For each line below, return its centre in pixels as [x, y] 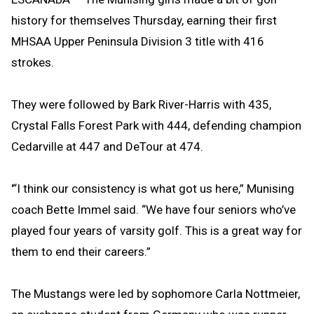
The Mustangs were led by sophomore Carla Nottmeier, [156, 293]
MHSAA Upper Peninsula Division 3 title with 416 [138, 41]
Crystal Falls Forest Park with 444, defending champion [156, 125]
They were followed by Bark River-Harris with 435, [141, 104]
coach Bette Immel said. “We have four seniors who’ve [153, 209]
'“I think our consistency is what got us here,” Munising [153, 188]
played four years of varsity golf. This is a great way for [157, 230]
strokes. [33, 62]
